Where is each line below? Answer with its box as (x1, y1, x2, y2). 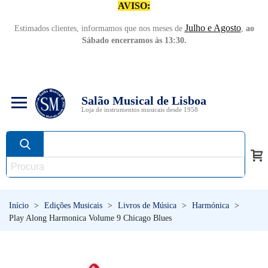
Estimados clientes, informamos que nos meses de (14, 24, 185, 33)
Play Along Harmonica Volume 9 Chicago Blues (9, 214, 172, 223)
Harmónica (192, 201, 229, 210)
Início (9, 201, 29, 210)
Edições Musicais (44, 201, 102, 210)
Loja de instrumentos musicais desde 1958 (81, 105, 198, 113)
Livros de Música (118, 201, 176, 210)
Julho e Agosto (184, 23, 241, 33)
